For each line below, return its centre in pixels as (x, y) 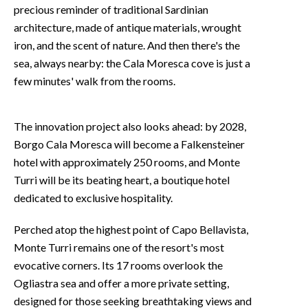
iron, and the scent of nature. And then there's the (127, 45)
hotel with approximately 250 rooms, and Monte (127, 162)
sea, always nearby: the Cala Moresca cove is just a (132, 63)
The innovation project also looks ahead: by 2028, (130, 126)
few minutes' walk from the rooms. (95, 80)
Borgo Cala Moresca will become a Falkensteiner (129, 144)
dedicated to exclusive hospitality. (93, 197)
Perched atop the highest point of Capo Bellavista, (131, 229)
